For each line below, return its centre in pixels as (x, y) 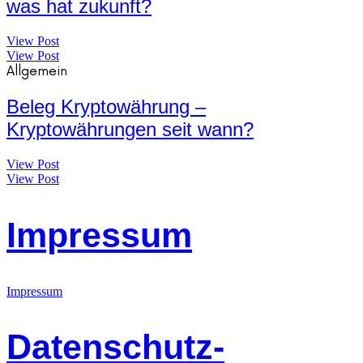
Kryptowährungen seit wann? (130, 129)
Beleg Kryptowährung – (106, 107)
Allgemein (37, 72)
